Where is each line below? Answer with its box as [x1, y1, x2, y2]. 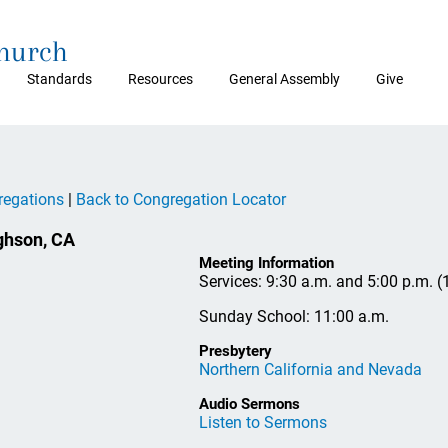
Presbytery [199, 341, 272, 360]
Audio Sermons [199, 394, 300, 413]
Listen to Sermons [199, 412, 327, 432]
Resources [128, 71, 193, 87]
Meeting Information [199, 253, 334, 272]
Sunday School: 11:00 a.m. [199, 306, 389, 326]
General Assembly [229, 71, 340, 87]
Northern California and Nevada [199, 359, 422, 379]
